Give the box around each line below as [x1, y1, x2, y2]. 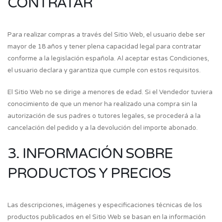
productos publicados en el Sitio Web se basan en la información [7, 213, 206, 221]
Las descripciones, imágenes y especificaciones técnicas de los [7, 201, 202, 209]
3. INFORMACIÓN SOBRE [7, 145, 173, 162]
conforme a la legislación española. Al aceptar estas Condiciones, [7, 55, 209, 62]
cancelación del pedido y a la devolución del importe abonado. [7, 124, 198, 132]
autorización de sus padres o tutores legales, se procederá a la [7, 112, 201, 120]
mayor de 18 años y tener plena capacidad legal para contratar [7, 43, 201, 51]
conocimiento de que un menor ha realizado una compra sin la [7, 100, 197, 108]
